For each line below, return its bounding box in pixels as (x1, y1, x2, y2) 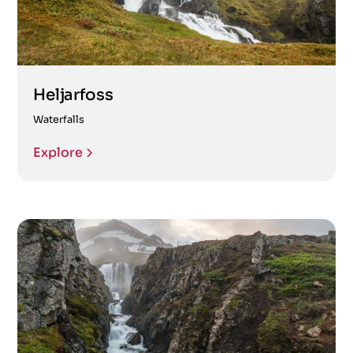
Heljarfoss (33, 84, 113, 105)
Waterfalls (33, 113, 85, 126)
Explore (33, 143, 84, 161)
